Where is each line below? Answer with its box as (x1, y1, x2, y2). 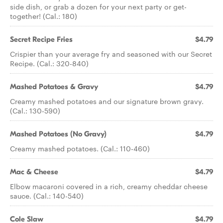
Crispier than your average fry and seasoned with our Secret (10, 49, 212, 59)
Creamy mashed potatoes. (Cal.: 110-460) (10, 143, 150, 153)
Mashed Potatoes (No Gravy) (10, 129, 107, 138)
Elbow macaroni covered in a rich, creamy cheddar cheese (10, 181, 208, 191)
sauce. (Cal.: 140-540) (10, 191, 84, 201)
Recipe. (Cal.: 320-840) (10, 58, 89, 68)
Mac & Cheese (10, 167, 58, 176)
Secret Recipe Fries (10, 35, 73, 44)
